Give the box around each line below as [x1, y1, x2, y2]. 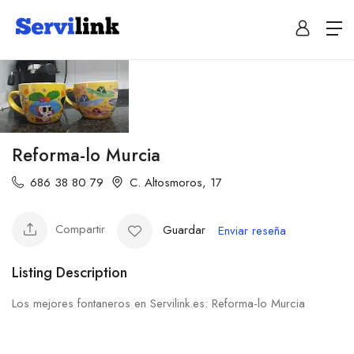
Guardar [163, 220, 205, 239]
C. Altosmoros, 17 [130, 173, 222, 191]
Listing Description [12, 262, 127, 283]
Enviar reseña [218, 222, 286, 240]
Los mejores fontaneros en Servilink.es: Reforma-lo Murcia [12, 294, 305, 312]
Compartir [55, 220, 105, 239]
